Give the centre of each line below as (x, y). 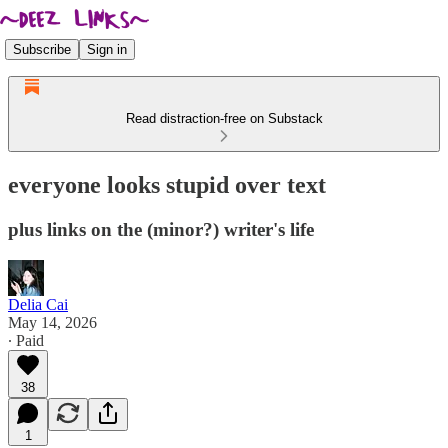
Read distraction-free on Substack (224, 118)
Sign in (107, 49)
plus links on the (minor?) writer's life (161, 229)
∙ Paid (26, 340)
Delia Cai (38, 304)
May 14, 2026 (52, 322)
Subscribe (42, 49)
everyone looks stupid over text (167, 184)
